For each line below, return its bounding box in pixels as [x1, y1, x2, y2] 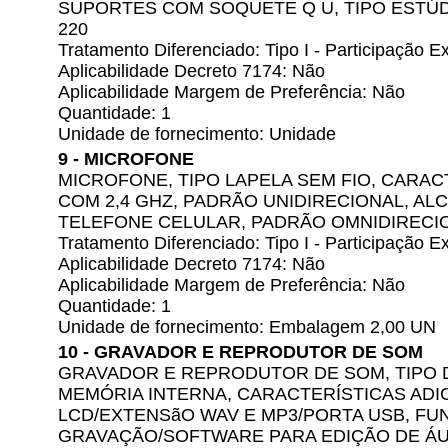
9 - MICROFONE [58, 149, 194, 169]
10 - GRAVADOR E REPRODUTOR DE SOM [58, 342, 423, 362]
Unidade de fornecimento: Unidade [58, 124, 336, 144]
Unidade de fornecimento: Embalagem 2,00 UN [58, 317, 436, 337]
